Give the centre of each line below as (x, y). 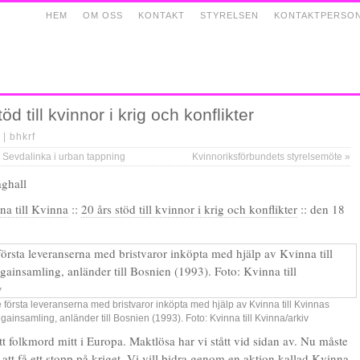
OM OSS (103, 15)
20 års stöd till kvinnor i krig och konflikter (189, 209)
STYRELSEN (229, 15)
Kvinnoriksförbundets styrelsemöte (268, 157)
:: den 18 (321, 209)
